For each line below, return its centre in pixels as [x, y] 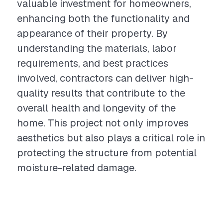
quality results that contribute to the [101, 93]
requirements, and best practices [93, 63]
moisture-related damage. [77, 168]
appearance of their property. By [92, 33]
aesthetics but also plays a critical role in [111, 138]
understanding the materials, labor [97, 48]
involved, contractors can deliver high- [105, 78]
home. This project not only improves [103, 123]
